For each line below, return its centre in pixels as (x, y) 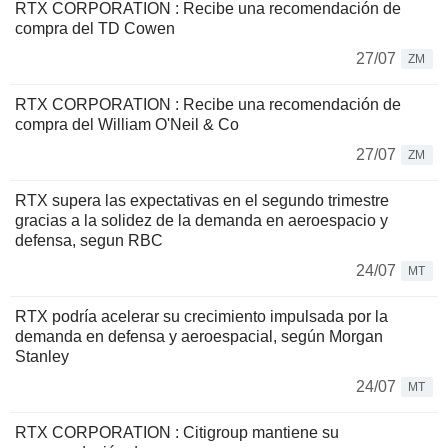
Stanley (42, 356)
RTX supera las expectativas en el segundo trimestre (202, 200)
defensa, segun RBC (89, 240)
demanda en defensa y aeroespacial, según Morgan (199, 336)
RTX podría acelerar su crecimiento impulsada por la (201, 316)
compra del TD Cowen (95, 28)
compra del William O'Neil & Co (127, 124)
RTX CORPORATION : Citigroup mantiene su (177, 432)
